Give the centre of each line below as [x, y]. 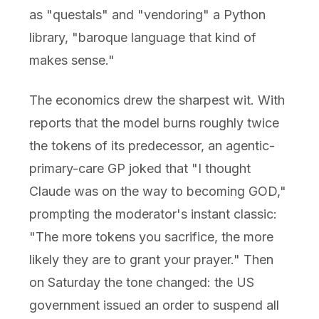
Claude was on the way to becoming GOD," [157, 191]
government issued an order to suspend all [154, 305]
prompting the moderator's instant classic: [153, 214]
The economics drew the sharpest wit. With [157, 100]
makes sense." [72, 60]
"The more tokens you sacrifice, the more [151, 236]
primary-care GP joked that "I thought [140, 168]
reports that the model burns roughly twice [154, 122]
